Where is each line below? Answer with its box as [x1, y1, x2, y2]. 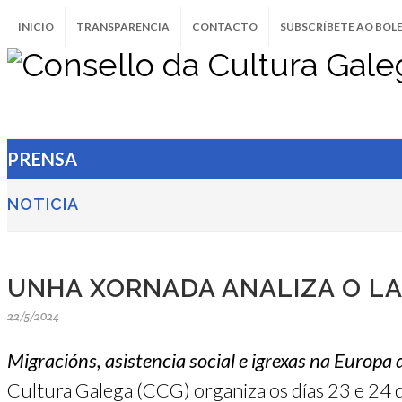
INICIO [18, 20, 54, 33]
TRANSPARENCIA [76, 20, 170, 33]
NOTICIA [7, 195, 79, 214]
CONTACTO [192, 20, 258, 33]
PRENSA [7, 148, 77, 170]
